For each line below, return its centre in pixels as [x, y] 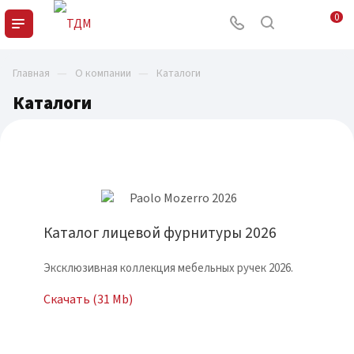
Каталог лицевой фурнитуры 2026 [160, 233]
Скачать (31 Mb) [88, 300]
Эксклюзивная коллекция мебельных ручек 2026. [168, 269]
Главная [31, 73]
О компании [103, 73]
